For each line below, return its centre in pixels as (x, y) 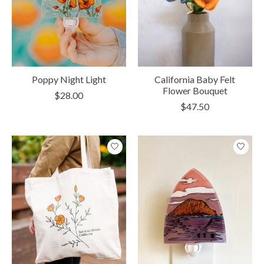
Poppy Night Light (69, 79)
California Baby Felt (195, 79)
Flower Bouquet (195, 90)
